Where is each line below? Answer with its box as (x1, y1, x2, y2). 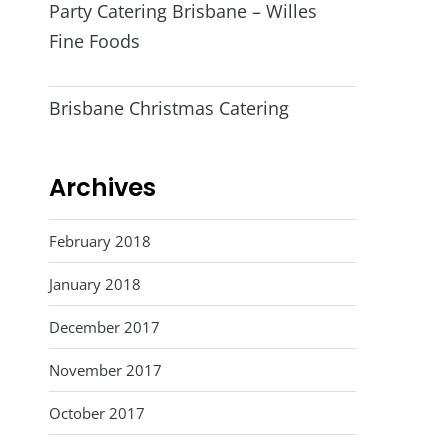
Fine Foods (48, 29, 140, 54)
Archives (48, 170, 156, 204)
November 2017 (48, 360, 162, 381)
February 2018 (48, 230, 151, 251)
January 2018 (48, 273, 141, 294)
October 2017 (48, 403, 145, 424)
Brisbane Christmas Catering (48, 95, 289, 120)
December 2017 (48, 317, 160, 338)
